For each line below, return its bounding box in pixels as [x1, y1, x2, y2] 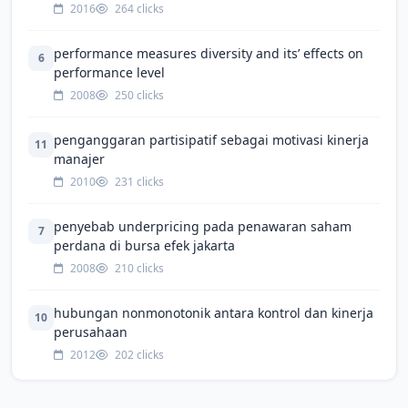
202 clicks [112, 346, 164, 362]
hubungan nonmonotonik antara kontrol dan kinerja [54, 303, 373, 321]
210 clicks [112, 260, 164, 276]
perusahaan [54, 322, 127, 341]
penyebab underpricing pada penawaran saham [54, 217, 352, 235]
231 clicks [112, 173, 164, 189]
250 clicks [112, 87, 164, 103]
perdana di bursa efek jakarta [54, 236, 235, 254]
